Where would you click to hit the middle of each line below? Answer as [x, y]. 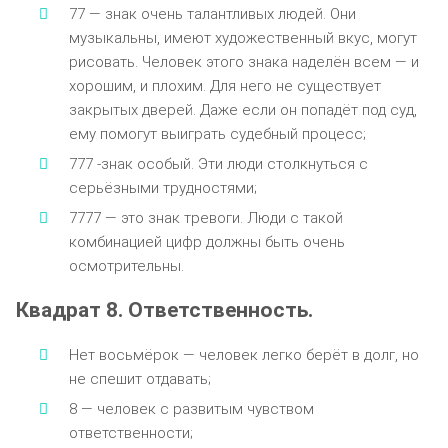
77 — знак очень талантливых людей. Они [212, 13]
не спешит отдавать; [139, 378]
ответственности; [130, 432]
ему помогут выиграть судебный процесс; [217, 133]
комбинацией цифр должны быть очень [206, 241]
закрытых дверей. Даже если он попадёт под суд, [242, 109]
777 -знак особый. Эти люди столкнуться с [218, 163]
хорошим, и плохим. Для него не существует [224, 85]
